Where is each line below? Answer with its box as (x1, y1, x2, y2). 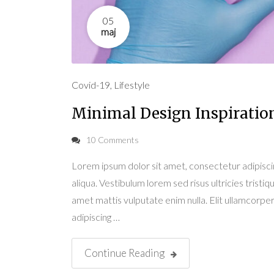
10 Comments (86, 134, 139, 145)
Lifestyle (114, 78, 150, 91)
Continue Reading (84, 246, 165, 259)
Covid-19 (72, 78, 110, 91)
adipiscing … (72, 210, 120, 223)
